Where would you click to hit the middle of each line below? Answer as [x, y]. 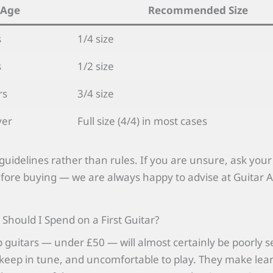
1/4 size [95, 39]
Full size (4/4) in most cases [142, 121]
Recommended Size [198, 10]
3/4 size [95, 94]
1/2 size [95, 66]
